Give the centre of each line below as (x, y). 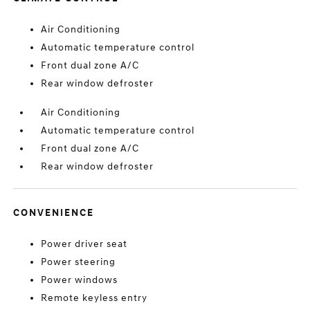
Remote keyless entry (94, 298)
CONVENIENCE (54, 213)
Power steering (79, 262)
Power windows (80, 280)
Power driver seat (84, 244)
